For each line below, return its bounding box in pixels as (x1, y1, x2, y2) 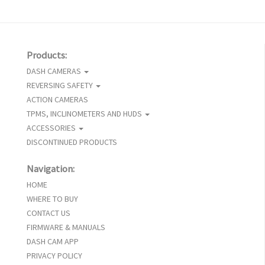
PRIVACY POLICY (27, 250, 82, 261)
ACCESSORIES (27, 122, 77, 134)
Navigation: (27, 162, 75, 176)
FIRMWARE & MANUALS (27, 222, 105, 233)
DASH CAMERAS (27, 66, 83, 77)
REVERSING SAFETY (27, 80, 95, 91)
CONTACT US (27, 208, 70, 219)
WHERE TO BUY (27, 193, 78, 205)
